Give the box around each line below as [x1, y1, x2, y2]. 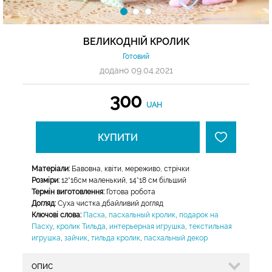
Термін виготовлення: [32, 188, 106, 196]
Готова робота [106, 188, 155, 196]
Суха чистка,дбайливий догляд [56, 199, 163, 208]
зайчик [64, 234, 87, 242]
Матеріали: [32, 165, 70, 173]
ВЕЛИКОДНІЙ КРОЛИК [83, 36, 189, 47]
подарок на [179, 211, 219, 219]
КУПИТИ [97, 132, 138, 143]
